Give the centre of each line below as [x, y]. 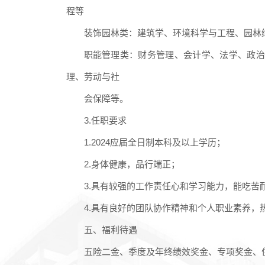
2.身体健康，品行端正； [132, 164]
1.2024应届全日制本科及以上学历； [154, 142]
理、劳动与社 [93, 76]
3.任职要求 [105, 120]
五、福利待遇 [110, 230]
